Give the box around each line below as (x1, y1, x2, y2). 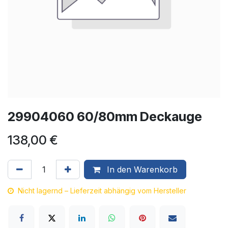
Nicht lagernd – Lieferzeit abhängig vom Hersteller (18, 186, 186, 195)
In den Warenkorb (104, 164, 178, 175)
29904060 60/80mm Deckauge (8, 109, 202, 124)
